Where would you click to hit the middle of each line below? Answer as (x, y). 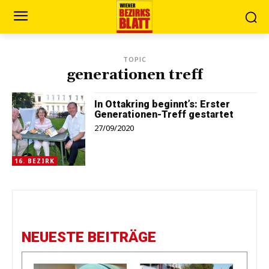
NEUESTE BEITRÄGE (89, 237)
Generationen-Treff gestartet (164, 114)
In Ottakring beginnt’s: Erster (162, 104)
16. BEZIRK (35, 161)
